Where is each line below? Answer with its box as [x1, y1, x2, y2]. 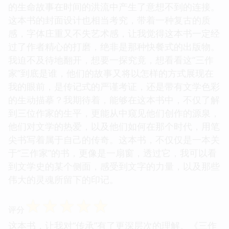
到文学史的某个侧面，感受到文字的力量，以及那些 [8, 159, 220, 172]
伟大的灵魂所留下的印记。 [8, 173, 119, 186]
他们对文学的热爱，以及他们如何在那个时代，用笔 [8, 120, 220, 132]
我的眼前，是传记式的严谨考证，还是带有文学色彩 [8, 80, 220, 93]
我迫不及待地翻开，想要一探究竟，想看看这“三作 [8, 53, 214, 66]
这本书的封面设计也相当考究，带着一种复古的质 [8, 13, 211, 26]
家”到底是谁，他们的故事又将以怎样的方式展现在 [8, 66, 214, 79]
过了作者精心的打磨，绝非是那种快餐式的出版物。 [8, 40, 220, 53]
